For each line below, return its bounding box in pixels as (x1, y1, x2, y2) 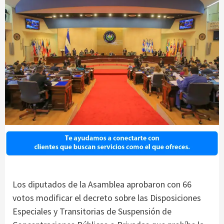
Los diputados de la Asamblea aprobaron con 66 (12, 178, 191, 190)
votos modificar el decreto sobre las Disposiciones (12, 192, 201, 204)
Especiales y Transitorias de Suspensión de (12, 205, 171, 217)
